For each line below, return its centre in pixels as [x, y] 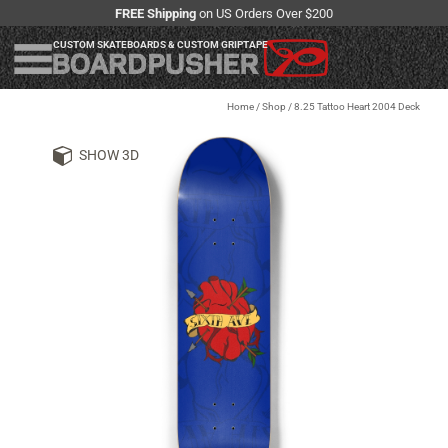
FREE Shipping [155, 13]
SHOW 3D [108, 155]
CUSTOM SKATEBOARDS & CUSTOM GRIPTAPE [160, 44]
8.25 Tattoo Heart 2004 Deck [357, 107]
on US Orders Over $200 [264, 13]
